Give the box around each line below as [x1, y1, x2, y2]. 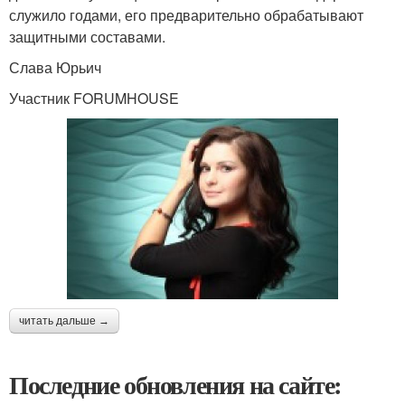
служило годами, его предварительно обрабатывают [9, 5, 363, 25]
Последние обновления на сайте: [9, 365, 342, 403]
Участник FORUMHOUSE [9, 88, 179, 108]
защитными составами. [9, 26, 165, 47]
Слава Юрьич [9, 57, 101, 78]
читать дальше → [19, 314, 109, 327]
